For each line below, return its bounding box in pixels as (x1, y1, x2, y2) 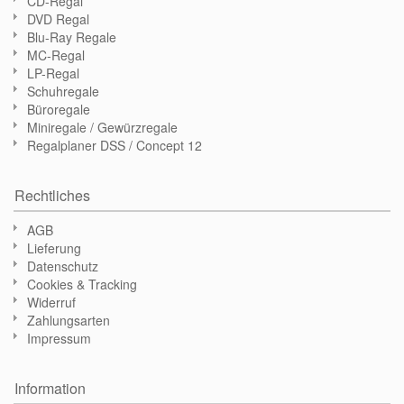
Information (14, 378, 86, 399)
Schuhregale (27, 82, 99, 101)
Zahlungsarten (27, 311, 110, 330)
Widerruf (27, 293, 76, 312)
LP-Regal (27, 64, 79, 83)
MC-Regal (27, 46, 85, 65)
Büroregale (27, 100, 90, 119)
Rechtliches (14, 185, 90, 207)
